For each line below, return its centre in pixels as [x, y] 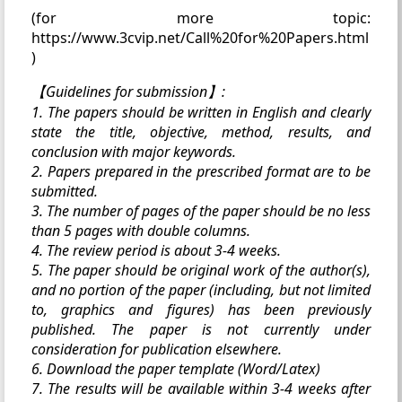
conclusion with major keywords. [134, 151]
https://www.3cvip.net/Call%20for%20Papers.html [200, 37]
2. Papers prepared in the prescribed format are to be [201, 171]
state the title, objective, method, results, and [201, 131]
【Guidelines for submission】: [128, 91]
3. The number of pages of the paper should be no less [201, 210]
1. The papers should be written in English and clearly [201, 112]
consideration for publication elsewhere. [157, 349]
